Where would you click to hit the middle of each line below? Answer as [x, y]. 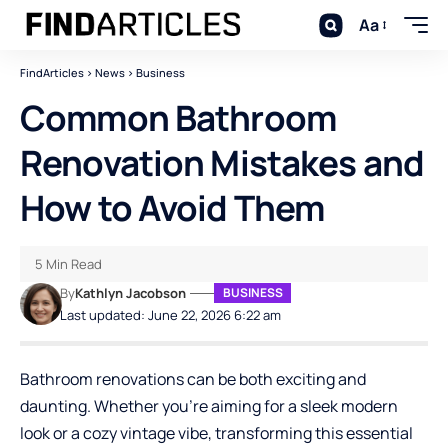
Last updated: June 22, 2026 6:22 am [171, 315]
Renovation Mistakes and [222, 163]
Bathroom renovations [102, 379]
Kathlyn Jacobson [131, 293]
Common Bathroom [178, 118]
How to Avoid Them [172, 208]
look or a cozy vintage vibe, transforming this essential [216, 433]
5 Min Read [68, 264]
